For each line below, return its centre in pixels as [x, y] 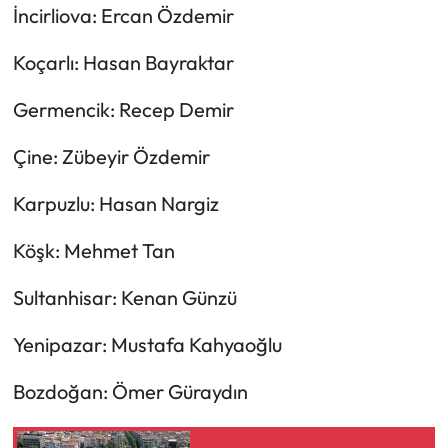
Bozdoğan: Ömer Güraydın [130, 392]
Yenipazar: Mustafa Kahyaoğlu [147, 345]
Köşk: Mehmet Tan [93, 251]
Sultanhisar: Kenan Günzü [124, 298]
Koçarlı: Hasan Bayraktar [123, 63]
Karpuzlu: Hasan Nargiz [115, 204]
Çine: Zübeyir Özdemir [111, 157]
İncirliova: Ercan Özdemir [123, 16]
